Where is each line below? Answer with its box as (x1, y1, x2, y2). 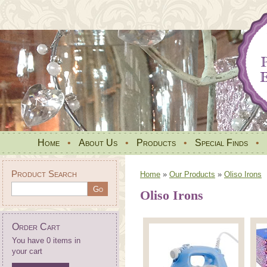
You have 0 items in (12, 236, 80, 245)
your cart (12, 247, 42, 256)
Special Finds (195, 138, 248, 148)
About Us (79, 138, 117, 148)
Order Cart (12, 222, 60, 232)
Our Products (169, 170, 215, 179)
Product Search (11, 169, 77, 179)
